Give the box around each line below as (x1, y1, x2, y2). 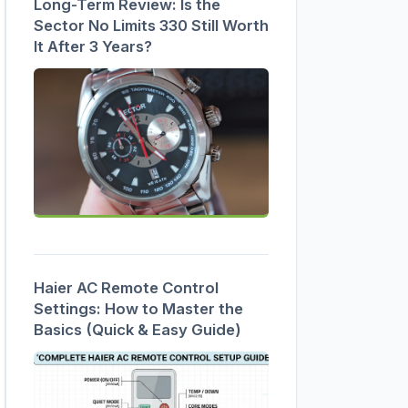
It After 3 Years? (34, 37, 152, 56)
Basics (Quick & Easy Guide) (34, 321, 241, 340)
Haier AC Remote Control (34, 279, 219, 298)
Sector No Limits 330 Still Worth (34, 16, 269, 36)
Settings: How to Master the (34, 300, 243, 319)
